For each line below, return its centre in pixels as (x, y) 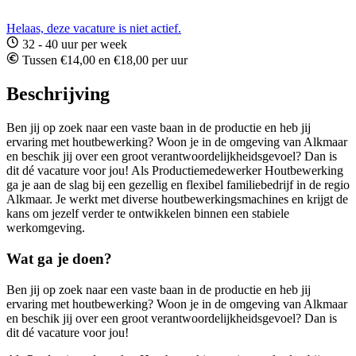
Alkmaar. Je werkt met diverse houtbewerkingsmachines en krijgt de (177, 199)
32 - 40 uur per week (73, 44)
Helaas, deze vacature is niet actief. (94, 29)
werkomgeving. (46, 228)
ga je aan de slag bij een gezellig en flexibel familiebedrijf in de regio (178, 185)
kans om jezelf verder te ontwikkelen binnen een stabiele (148, 214)
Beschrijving (58, 94)
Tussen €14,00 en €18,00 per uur (103, 60)
